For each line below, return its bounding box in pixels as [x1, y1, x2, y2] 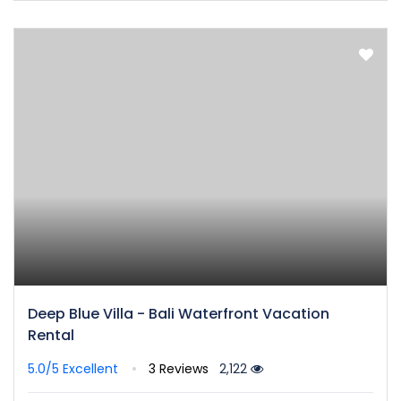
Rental [28, 325, 74, 346]
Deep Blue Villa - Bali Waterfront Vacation [28, 303, 329, 325]
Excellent [63, 360, 118, 379]
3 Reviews [149, 360, 212, 379]
